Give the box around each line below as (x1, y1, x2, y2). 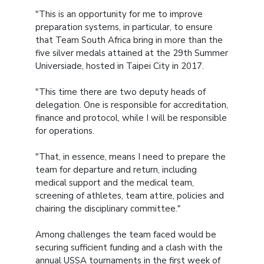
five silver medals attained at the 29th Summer (35, 47, 228, 59)
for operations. (35, 124, 94, 137)
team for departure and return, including (35, 163, 197, 176)
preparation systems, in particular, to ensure (35, 21, 213, 33)
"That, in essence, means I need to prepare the (35, 150, 226, 163)
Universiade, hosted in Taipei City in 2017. (35, 60, 204, 72)
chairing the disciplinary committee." (35, 202, 181, 214)
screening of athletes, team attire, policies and (35, 189, 224, 202)
